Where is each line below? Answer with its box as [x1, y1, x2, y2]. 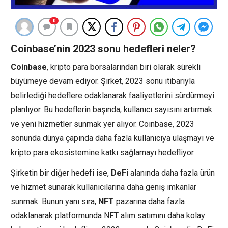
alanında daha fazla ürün [128, 167, 215, 178]
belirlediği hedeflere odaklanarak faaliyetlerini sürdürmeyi [11, 90, 214, 100]
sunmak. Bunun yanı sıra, [11, 196, 98, 206]
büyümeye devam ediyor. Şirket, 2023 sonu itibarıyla [11, 76, 195, 86]
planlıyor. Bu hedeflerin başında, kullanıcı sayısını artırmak [11, 104, 212, 115]
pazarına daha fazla [114, 196, 185, 206]
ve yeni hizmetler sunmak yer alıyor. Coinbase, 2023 [11, 119, 194, 129]
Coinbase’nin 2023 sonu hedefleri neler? [11, 42, 196, 55]
